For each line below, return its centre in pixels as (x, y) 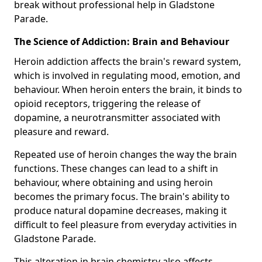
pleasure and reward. (61, 131)
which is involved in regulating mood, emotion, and (127, 75)
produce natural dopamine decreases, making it (120, 210)
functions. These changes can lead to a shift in (116, 168)
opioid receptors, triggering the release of (107, 103)
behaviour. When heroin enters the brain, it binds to (128, 89)
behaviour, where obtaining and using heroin (113, 182)
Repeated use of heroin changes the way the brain (125, 154)
